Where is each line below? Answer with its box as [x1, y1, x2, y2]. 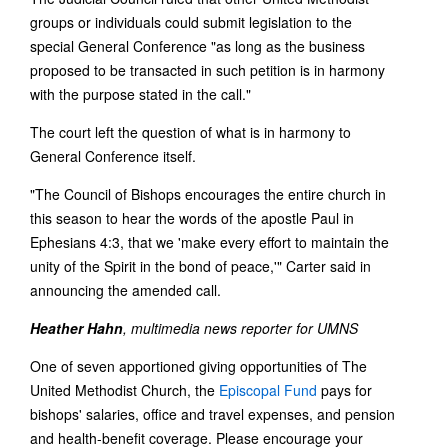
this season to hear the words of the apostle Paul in [30, 208, 354, 229]
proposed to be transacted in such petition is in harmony [30, 60, 385, 81]
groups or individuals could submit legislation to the [30, 12, 352, 33]
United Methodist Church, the [30, 380, 219, 401]
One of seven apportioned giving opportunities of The [30, 356, 367, 377]
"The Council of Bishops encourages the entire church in [30, 184, 386, 205]
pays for [317, 380, 372, 401]
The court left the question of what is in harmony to [30, 122, 351, 143]
